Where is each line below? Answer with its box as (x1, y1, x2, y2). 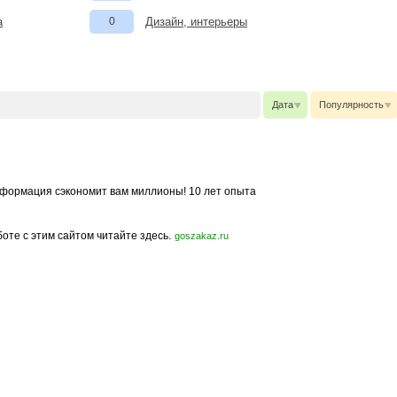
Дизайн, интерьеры (145, 15, 247, 28)
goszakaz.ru (175, 230, 229, 241)
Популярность (319, 99, 384, 110)
